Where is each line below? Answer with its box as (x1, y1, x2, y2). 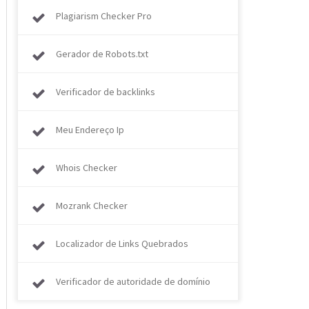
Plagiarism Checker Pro (56, 10, 152, 22)
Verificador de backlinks (56, 86, 155, 98)
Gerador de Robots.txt (56, 48, 148, 60)
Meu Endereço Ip (56, 123, 124, 136)
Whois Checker (56, 161, 117, 174)
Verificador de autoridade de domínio (56, 275, 210, 288)
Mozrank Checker (56, 199, 128, 212)
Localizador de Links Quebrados (56, 237, 188, 250)
